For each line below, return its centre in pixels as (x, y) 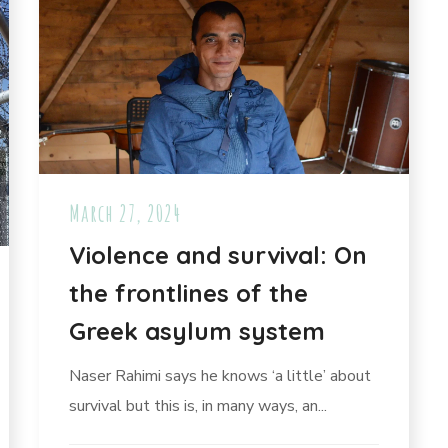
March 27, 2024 (125, 213)
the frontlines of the (188, 293)
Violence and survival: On (218, 255)
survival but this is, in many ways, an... (198, 406)
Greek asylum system (197, 331)
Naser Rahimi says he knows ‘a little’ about (220, 376)
